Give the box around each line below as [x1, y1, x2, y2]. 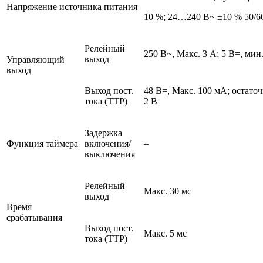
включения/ [85, 139, 131, 149]
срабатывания [6, 213, 62, 223]
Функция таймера [6, 139, 78, 149]
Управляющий [6, 55, 65, 65]
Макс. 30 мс [144, 186, 191, 197]
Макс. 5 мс [144, 228, 187, 239]
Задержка [85, 128, 122, 139]
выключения [85, 149, 135, 160]
